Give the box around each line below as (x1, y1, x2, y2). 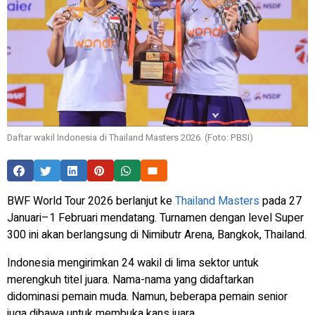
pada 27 (259, 192, 302, 210)
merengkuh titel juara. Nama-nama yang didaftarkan (7, 271, 254, 288)
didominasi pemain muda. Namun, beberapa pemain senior (7, 288, 288, 305)
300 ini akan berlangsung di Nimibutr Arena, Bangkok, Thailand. (7, 226, 307, 243)
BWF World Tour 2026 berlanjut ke (7, 192, 175, 210)
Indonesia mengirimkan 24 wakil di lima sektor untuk (7, 254, 259, 271)
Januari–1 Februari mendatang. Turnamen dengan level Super (7, 209, 304, 226)
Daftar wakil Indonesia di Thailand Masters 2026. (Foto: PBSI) (7, 130, 253, 144)
